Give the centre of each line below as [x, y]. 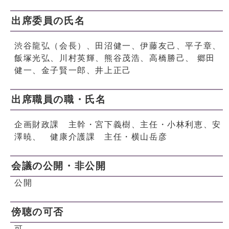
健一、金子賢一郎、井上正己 [73, 71]
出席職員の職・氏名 [59, 100]
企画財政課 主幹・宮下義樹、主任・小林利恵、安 [118, 125]
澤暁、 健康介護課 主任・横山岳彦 [91, 137]
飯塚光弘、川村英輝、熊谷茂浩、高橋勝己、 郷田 [115, 58]
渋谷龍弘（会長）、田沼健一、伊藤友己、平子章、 [118, 46]
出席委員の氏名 [48, 21]
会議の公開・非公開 [59, 166]
